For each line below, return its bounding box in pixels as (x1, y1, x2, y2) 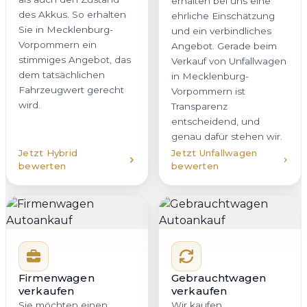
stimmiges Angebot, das (19, 54, 131, 66)
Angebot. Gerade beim (171, 40, 277, 52)
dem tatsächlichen (19, 69, 105, 81)
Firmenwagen (19, 271, 95, 285)
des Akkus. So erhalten (19, 9, 126, 21)
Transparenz (171, 101, 228, 112)
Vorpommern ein (19, 39, 97, 51)
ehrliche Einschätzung (171, 10, 275, 22)
